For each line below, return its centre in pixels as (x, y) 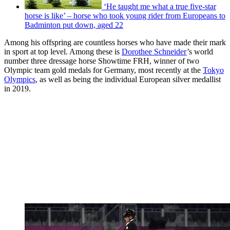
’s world (200, 51)
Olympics (20, 79)
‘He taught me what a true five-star (160, 6)
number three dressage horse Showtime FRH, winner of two (102, 61)
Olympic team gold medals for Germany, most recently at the (103, 70)
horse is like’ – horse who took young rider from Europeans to (125, 15)
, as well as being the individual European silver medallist (128, 79)
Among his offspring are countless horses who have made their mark (115, 42)
